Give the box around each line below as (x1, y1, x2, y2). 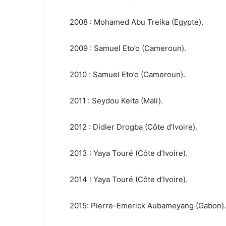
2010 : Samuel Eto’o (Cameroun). (70, 70, 185, 79)
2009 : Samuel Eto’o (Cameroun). (70, 43, 186, 53)
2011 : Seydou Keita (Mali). (70, 96, 163, 105)
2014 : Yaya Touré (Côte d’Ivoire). (70, 175, 188, 184)
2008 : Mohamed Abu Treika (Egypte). (70, 17, 203, 27)
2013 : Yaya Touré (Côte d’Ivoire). (70, 148, 188, 158)
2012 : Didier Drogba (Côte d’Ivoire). (70, 122, 197, 132)
